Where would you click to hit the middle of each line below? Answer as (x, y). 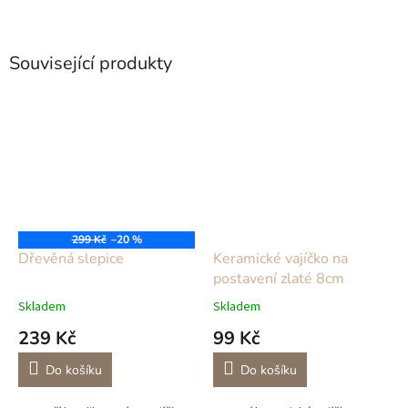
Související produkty (91, 64)
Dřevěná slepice (71, 258)
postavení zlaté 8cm (279, 278)
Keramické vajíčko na (280, 258)
